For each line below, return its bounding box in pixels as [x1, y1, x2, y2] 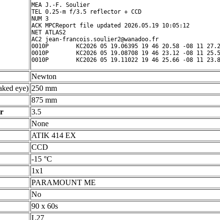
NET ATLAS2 [31, 29, 66, 36]
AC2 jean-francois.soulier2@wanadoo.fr [31, 36, 159, 43]
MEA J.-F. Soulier [31, 1, 90, 8]
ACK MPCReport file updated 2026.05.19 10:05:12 [31, 22, 190, 29]
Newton [31, 72, 56, 81]
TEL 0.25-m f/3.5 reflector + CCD [31, 8, 141, 15]
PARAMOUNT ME [31, 178, 96, 187]
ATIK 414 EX [31, 131, 76, 139]
